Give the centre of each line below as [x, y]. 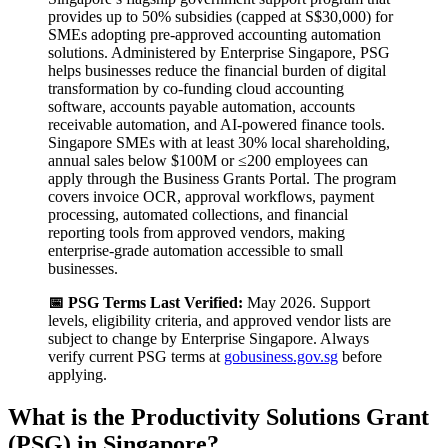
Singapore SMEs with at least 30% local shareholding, [219, 142]
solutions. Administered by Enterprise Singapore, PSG [219, 52]
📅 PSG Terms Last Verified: [145, 302]
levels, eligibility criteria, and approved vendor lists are [219, 320]
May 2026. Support [306, 302]
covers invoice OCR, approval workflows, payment [211, 196]
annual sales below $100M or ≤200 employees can [208, 160]
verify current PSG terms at [136, 356]
